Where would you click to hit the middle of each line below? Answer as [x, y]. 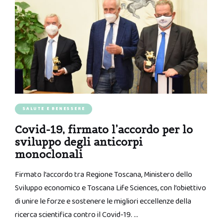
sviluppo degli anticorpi [79, 142]
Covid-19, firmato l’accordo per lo [104, 130]
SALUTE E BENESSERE [54, 109]
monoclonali [49, 155]
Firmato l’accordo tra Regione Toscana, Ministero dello [104, 175]
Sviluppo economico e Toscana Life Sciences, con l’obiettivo [111, 188]
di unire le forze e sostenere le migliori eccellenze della [103, 202]
